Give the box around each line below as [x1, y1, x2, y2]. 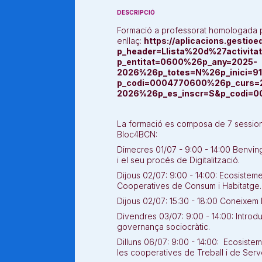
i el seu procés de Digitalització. [117, 155, 242, 165]
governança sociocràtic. [117, 222, 212, 232]
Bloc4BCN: [117, 129, 157, 139]
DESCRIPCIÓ [117, 9, 155, 16]
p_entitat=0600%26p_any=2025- [117, 57, 257, 67]
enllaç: [117, 36, 144, 46]
